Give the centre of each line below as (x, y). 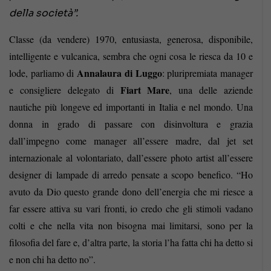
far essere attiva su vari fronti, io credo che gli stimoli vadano (131, 209)
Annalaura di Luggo (119, 73)
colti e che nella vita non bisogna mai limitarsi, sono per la (131, 226)
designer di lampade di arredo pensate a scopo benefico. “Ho (131, 175)
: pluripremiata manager (207, 73)
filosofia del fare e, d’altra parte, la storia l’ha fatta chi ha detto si (131, 243)
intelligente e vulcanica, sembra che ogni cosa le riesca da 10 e (131, 56)
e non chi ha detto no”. (52, 260)
